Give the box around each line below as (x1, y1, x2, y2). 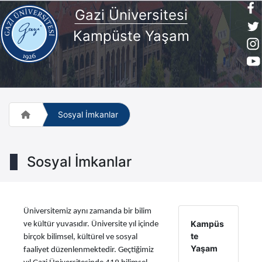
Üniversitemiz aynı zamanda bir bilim (23, 207, 151, 216)
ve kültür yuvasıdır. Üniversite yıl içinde (23, 220, 158, 229)
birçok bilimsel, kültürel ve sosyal (23, 233, 137, 242)
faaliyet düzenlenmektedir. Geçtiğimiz (23, 246, 154, 254)
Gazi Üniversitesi (74, 6, 188, 23)
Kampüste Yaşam (73, 27, 189, 44)
